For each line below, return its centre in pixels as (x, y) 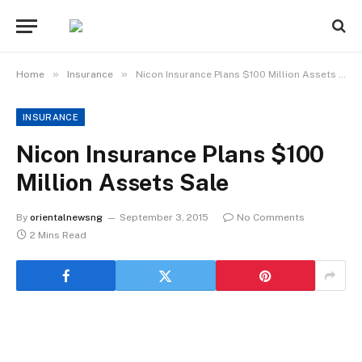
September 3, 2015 (164, 217)
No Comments (271, 217)
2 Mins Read (58, 235)
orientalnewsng (66, 217)
